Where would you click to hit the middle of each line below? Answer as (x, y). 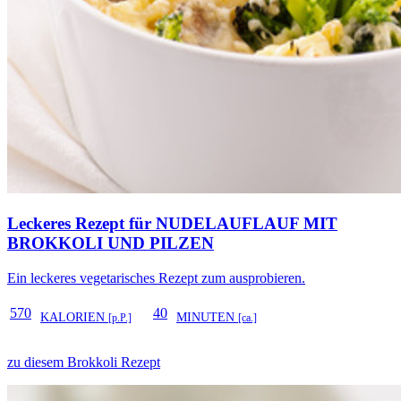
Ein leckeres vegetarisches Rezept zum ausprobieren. (156, 277)
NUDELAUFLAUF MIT (247, 224)
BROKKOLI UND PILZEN (111, 243)
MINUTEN (207, 317)
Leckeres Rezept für (81, 224)
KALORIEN (74, 317)
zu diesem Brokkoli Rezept (84, 362)
